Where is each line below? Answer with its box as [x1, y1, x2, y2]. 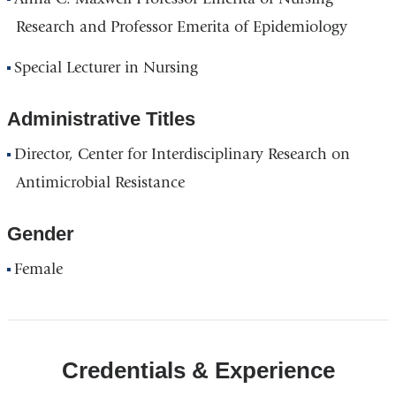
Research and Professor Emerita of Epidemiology [15, 18, 347, 37]
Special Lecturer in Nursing [14, 57, 199, 77]
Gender [6, 222, 74, 245]
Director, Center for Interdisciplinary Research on [14, 144, 351, 164]
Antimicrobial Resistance [15, 172, 185, 192]
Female [14, 259, 64, 278]
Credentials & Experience [61, 356, 335, 384]
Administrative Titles [6, 107, 195, 130]
